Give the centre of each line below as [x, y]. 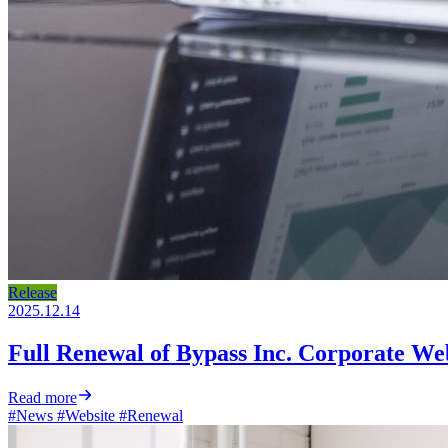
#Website [84, 415]
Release [32, 292]
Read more [42, 397]
